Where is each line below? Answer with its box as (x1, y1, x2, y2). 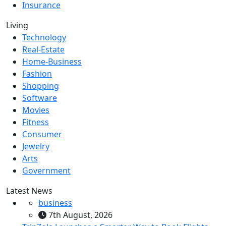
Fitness (22, 116, 49, 128)
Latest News (6, 185, 52, 196)
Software (22, 92, 57, 103)
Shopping (22, 80, 59, 91)
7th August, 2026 (46, 209, 112, 220)
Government (22, 164, 71, 176)
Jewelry (22, 140, 49, 152)
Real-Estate (22, 43, 65, 55)
